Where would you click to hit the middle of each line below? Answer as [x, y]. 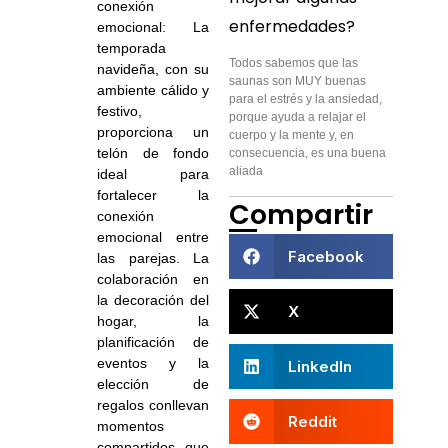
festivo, [120, 111]
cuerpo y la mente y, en [292, 134]
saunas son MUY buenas [298, 80]
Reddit [312, 422]
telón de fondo [153, 153]
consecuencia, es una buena [308, 152]
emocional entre [153, 237]
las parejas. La [153, 258]
